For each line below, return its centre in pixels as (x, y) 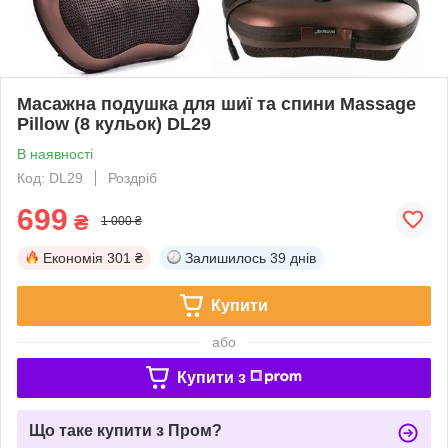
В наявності (55, 153)
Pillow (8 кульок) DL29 (114, 123)
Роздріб (132, 177)
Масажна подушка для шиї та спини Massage (216, 103)
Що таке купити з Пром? (125, 430)
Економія (73, 257)
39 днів (293, 257)
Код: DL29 (50, 177)
